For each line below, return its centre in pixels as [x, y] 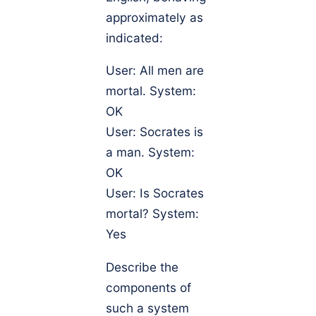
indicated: [134, 38]
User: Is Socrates [155, 193]
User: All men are [155, 71]
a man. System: [150, 152]
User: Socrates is [154, 132]
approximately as [154, 18]
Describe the [142, 267]
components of [148, 287]
